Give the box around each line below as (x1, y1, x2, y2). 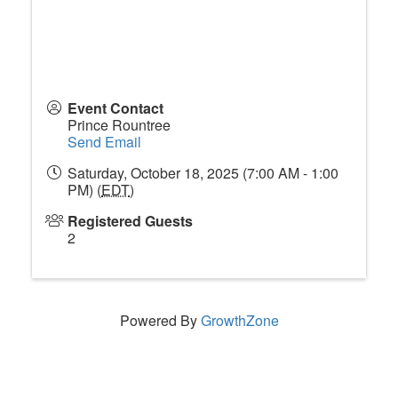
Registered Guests (68, 211, 193, 231)
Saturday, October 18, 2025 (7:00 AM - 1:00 (68, 163, 338, 183)
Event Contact (68, 98, 163, 118)
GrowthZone (200, 310, 279, 330)
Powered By (119, 310, 201, 330)
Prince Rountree (68, 115, 171, 135)
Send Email (68, 131, 141, 152)
